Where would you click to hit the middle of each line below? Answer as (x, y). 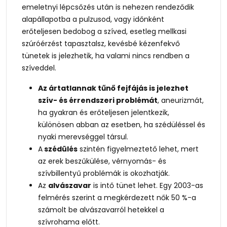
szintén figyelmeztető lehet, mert (138, 149)
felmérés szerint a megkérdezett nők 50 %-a (117, 198)
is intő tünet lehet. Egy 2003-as (147, 185)
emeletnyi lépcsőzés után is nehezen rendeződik (108, 7)
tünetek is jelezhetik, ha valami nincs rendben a (106, 56)
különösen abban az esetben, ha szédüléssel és (122, 125)
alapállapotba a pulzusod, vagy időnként (93, 19)
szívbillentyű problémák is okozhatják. (104, 173)
